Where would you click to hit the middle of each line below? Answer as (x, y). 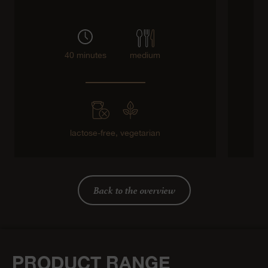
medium (145, 55)
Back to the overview (134, 190)
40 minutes (85, 55)
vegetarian (140, 133)
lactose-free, (95, 133)
